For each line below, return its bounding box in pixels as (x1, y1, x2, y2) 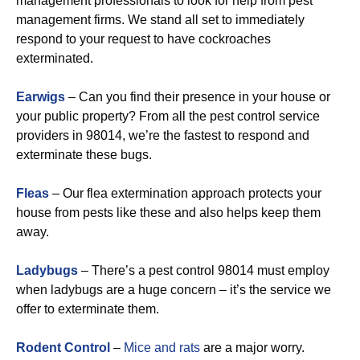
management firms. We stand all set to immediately (16, 12, 305, 27)
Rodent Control (16, 340, 110, 354)
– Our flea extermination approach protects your (52, 186, 321, 200)
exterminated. (16, 51, 93, 65)
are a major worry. (200, 340, 305, 354)
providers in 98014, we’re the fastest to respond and (16, 128, 309, 142)
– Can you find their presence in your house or (65, 89, 330, 104)
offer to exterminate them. (16, 301, 159, 316)
